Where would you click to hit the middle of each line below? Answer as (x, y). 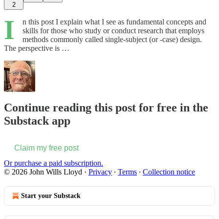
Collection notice (169, 172)
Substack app (37, 121)
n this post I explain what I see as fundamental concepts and (114, 22)
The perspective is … (37, 48)
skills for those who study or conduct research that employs (113, 30)
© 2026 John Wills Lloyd (43, 172)
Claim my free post (46, 148)
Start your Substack (51, 196)
